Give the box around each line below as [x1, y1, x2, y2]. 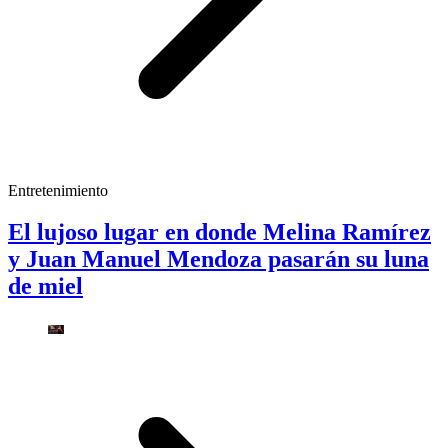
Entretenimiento [8, 181, 108, 199]
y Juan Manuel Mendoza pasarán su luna [8, 246, 429, 273]
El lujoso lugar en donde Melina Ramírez [8, 219, 431, 246]
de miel [8, 273, 83, 300]
